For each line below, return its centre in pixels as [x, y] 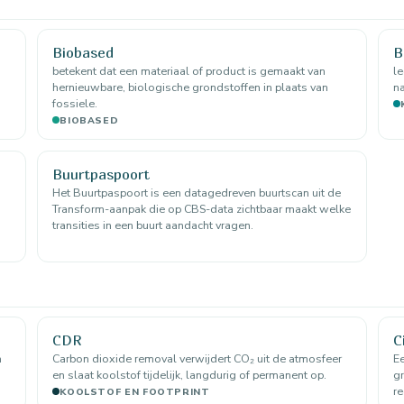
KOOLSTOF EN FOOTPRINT [135, 391]
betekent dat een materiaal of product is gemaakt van [189, 70]
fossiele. [75, 103]
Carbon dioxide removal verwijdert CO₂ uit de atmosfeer [197, 358]
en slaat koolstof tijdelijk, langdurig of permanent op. [190, 374]
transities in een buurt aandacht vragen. [153, 225]
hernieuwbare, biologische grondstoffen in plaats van [191, 87]
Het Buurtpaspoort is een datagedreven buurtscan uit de [197, 192]
